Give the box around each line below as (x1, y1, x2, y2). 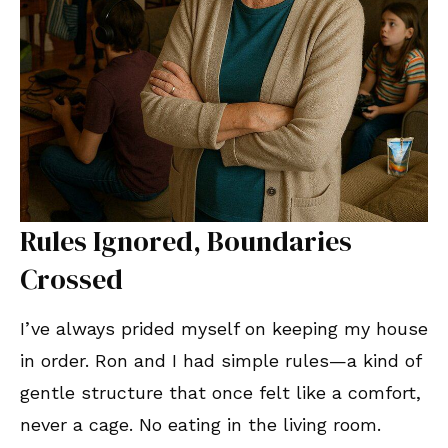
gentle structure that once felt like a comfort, (20, 381, 421, 403)
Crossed (20, 259, 135, 298)
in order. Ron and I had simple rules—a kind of (20, 349, 421, 371)
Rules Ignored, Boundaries (20, 221, 352, 260)
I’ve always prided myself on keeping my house (20, 317, 428, 339)
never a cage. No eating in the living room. (20, 413, 381, 435)
